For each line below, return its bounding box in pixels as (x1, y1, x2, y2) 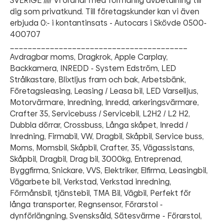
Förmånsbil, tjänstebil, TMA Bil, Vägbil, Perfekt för (10, 187, 191, 199)
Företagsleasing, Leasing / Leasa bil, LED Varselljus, (10, 85, 198, 97)
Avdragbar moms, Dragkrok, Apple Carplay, (10, 51, 168, 63)
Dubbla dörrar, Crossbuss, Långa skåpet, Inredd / (10, 119, 188, 131)
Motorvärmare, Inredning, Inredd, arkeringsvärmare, (10, 97, 199, 109)
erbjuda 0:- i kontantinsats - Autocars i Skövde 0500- (10, 17, 207, 29)
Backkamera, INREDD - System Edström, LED (10, 63, 176, 74)
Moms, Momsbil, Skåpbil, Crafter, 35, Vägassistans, (10, 142, 194, 154)
